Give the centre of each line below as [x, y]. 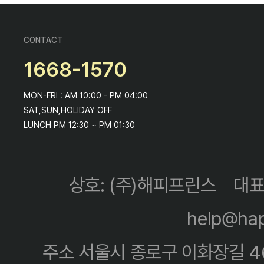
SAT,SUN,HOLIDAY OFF [68, 110]
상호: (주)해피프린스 [142, 185]
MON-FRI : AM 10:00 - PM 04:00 [86, 95]
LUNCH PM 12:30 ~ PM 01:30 [79, 125]
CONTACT [43, 40]
